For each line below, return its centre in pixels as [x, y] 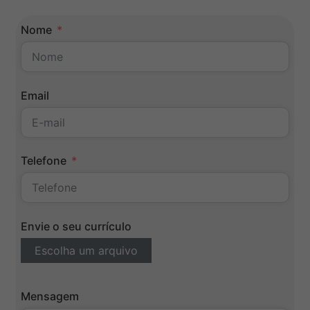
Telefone [44, 161]
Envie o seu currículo [76, 226]
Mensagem [50, 297]
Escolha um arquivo [86, 250]
